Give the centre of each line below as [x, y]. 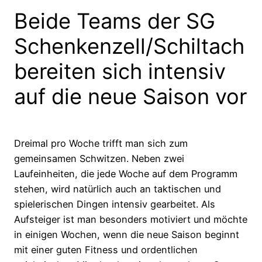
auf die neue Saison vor [130, 96]
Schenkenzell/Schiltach [129, 46]
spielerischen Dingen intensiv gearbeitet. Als [115, 204]
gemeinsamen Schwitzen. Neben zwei [99, 159]
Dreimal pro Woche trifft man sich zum [101, 144]
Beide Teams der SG [115, 21]
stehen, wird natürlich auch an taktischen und [118, 189]
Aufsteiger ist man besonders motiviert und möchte [131, 220]
